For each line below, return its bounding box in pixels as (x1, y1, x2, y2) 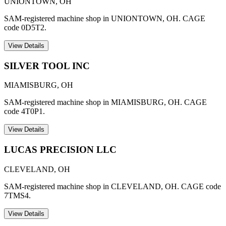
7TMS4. (4, 191, 31, 200)
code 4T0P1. (4, 107, 45, 116)
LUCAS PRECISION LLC (4, 144, 117, 155)
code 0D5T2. (4, 23, 46, 32)
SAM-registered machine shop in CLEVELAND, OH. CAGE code (4, 182, 221, 191)
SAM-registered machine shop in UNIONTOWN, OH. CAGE (4, 14, 205, 23)
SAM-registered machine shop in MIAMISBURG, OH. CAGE (4, 98, 207, 107)
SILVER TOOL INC (4, 60, 90, 71)
